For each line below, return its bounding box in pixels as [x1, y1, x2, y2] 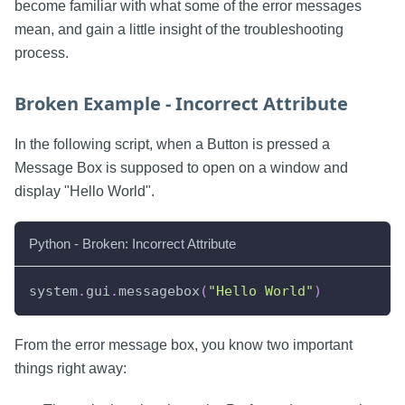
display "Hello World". [14, 183, 155, 199]
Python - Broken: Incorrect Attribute [29, 235, 236, 251]
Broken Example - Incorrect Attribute [14, 90, 348, 116]
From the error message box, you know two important [14, 336, 353, 353]
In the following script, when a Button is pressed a [14, 136, 330, 152]
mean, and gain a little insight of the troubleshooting [14, 21, 344, 37]
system [29, 282, 78, 299]
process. [14, 44, 69, 61]
